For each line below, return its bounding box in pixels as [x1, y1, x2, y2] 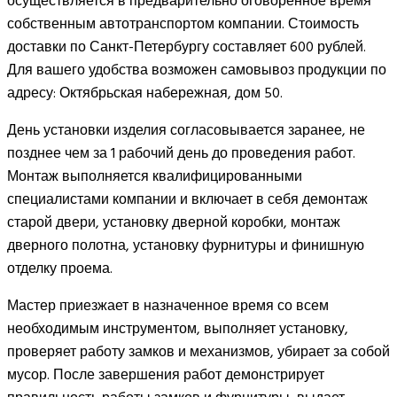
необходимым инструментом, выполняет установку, [7, 316, 348, 340]
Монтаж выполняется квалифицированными [7, 164, 302, 188]
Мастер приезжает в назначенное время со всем [7, 293, 329, 317]
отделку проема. [7, 256, 113, 280]
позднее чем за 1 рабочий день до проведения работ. [7, 141, 355, 165]
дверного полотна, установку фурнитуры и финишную [7, 233, 364, 257]
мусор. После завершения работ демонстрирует [7, 362, 324, 386]
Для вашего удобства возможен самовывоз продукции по [7, 58, 386, 82]
